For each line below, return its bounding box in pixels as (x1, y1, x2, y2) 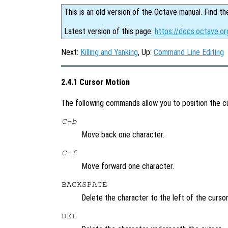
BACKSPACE (62, 180, 108, 188)
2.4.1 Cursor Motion (61, 77, 130, 88)
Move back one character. (81, 129, 164, 139)
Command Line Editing (154, 47, 224, 57)
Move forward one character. (81, 161, 174, 171)
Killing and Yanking (80, 47, 138, 57)
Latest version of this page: (64, 26, 155, 36)
